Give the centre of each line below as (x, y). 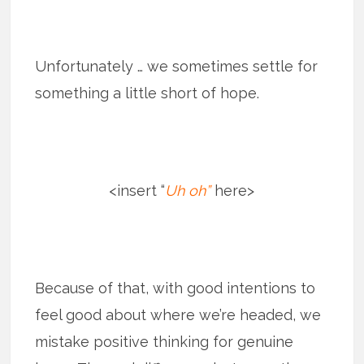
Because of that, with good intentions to (175, 288)
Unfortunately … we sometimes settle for (177, 66)
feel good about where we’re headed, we (178, 314)
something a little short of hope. (147, 93)
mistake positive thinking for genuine (165, 341)
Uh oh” (188, 190)
